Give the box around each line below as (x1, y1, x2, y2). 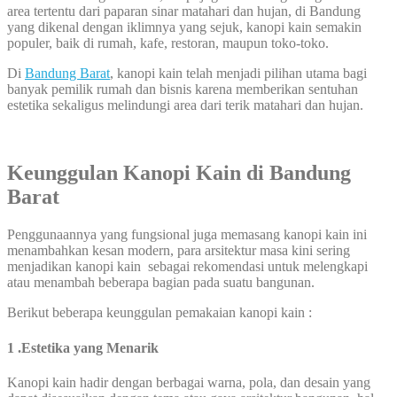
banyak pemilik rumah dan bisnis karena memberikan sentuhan (7, 82, 358, 97)
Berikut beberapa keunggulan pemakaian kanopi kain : (7, 305, 312, 321)
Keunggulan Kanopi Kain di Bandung (7, 161, 351, 185)
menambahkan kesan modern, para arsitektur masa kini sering (7, 243, 350, 259)
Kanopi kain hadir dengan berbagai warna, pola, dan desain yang (7, 374, 370, 390)
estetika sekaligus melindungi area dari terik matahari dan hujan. (7, 97, 363, 113)
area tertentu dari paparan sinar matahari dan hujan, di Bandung (7, 4, 364, 19)
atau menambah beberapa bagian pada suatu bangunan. (7, 275, 315, 291)
